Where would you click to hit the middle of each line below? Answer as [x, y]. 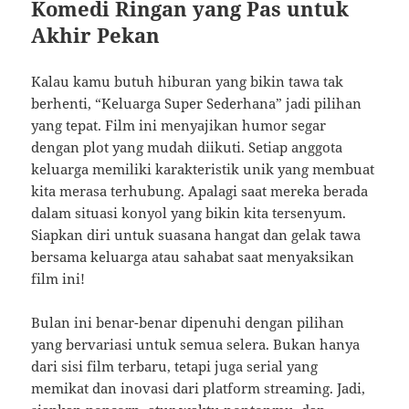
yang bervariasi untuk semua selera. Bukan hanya [196, 345]
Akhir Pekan [96, 35]
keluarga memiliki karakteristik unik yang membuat [203, 169]
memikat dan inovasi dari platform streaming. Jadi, [199, 388]
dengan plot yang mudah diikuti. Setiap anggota [187, 147]
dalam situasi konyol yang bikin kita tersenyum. [189, 213]
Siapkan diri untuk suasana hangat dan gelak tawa [196, 235]
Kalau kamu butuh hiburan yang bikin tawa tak [188, 82]
